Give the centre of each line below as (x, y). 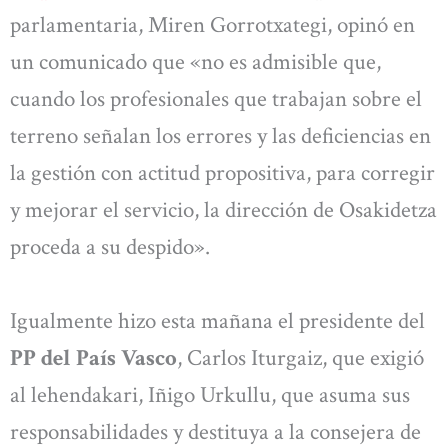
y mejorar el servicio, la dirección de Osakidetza (223, 210)
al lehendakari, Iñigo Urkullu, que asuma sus (210, 394)
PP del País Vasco (93, 357)
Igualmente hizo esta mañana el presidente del (217, 320)
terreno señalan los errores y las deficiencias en (220, 136)
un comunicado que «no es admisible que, (195, 62)
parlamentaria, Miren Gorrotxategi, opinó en (212, 25)
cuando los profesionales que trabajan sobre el (216, 99)
